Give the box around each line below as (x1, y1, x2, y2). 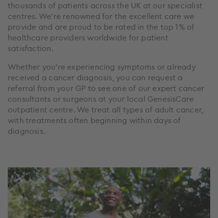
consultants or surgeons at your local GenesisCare (8, 93, 194, 104)
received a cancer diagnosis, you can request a (8, 72, 183, 82)
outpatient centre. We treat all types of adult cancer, (8, 104, 204, 114)
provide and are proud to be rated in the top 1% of (8, 21, 195, 32)
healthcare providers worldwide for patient (8, 32, 168, 42)
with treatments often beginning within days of (8, 115, 181, 125)
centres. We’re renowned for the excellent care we (8, 11, 195, 21)
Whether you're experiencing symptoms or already (8, 61, 196, 72)
